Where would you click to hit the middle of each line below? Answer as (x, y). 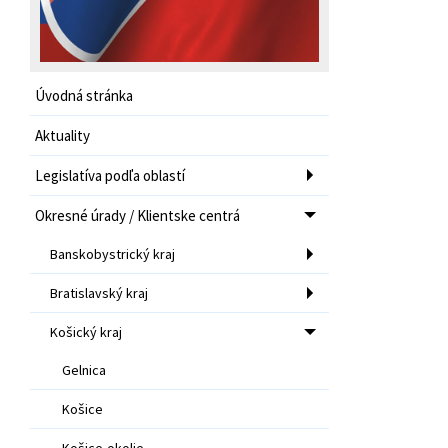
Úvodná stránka (84, 95)
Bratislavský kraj (99, 292)
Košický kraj (86, 331)
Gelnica (84, 369)
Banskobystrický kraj (112, 253)
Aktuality (62, 135)
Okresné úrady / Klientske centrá (137, 215)
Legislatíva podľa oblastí (110, 175)
